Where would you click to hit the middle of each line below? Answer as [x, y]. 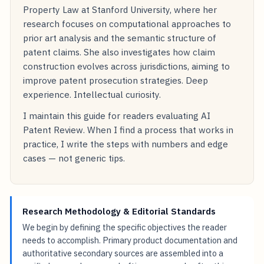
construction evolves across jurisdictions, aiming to [127, 66]
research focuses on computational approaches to [127, 23]
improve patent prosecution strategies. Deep [116, 80]
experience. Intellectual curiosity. [92, 94]
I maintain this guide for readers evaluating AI [117, 115]
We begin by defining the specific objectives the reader [125, 227]
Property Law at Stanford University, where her [120, 9]
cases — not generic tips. [74, 158]
